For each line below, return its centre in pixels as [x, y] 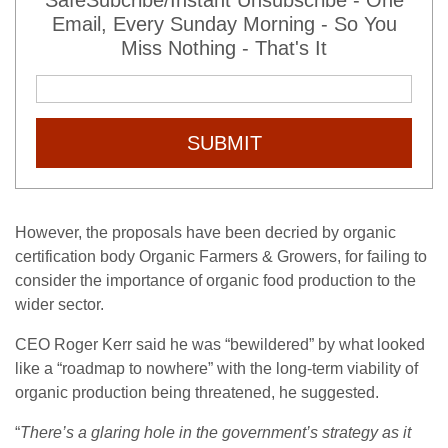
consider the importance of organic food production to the [215, 281]
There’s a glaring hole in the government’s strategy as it [215, 433]
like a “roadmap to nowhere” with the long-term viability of [216, 369]
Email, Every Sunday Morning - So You [224, 24]
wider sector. [59, 305]
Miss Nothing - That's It [224, 48]
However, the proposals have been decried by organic [205, 233]
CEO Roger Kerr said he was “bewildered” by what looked [220, 345]
